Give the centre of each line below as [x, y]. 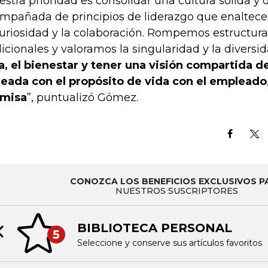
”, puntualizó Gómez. [83, 97]
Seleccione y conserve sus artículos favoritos [169, 243]
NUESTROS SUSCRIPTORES [176, 191]
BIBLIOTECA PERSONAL [154, 228]
